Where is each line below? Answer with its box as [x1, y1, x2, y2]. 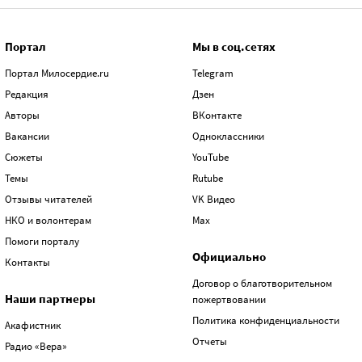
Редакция [5, 86, 48, 101]
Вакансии [5, 128, 49, 143]
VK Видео [192, 192, 235, 206]
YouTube [192, 149, 229, 164]
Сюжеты [5, 149, 43, 164]
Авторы [5, 107, 40, 122]
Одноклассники [192, 128, 264, 143]
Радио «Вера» [5, 339, 67, 353]
